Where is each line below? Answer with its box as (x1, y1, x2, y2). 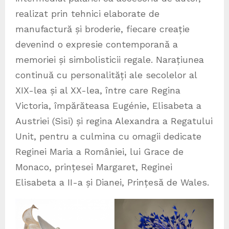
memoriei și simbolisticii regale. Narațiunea (15, 54, 204, 65)
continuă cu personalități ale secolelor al (15, 69, 197, 80)
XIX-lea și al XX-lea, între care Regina (15, 84, 180, 96)
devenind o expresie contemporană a (15, 38, 178, 50)
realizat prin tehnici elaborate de (15, 8, 159, 19)
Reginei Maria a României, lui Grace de (15, 146, 184, 157)
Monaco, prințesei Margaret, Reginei (15, 161, 172, 172)
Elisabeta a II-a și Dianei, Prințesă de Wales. (15, 176, 209, 188)
